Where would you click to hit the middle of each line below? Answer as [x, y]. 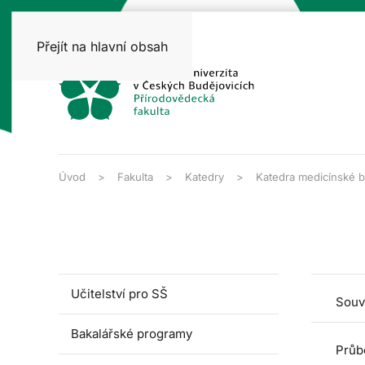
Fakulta [135, 177]
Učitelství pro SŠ [119, 294]
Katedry [204, 177]
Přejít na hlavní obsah [102, 46]
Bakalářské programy [132, 334]
